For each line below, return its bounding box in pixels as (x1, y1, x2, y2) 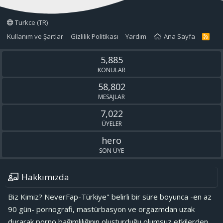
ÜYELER (101, 119, 122, 128)
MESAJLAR (98, 93, 125, 102)
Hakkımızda (21, 171, 69, 183)
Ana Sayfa (163, 32, 195, 41)
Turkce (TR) (13, 18, 48, 27)
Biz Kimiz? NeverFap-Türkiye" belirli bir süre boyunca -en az (8, 192, 212, 202)
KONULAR (98, 66, 125, 75)
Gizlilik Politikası (70, 32, 118, 41)
